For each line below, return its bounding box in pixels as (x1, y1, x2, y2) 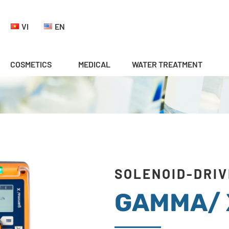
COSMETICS (10, 59, 52, 70)
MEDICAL (78, 59, 110, 70)
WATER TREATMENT (132, 59, 202, 70)
